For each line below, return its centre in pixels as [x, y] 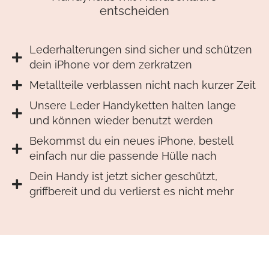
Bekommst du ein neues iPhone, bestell [131, 141]
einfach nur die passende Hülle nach [123, 156]
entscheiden [134, 11]
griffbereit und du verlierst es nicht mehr [131, 192]
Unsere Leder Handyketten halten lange [132, 106]
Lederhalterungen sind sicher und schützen [141, 50]
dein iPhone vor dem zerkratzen [110, 65]
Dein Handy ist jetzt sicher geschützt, [123, 177]
